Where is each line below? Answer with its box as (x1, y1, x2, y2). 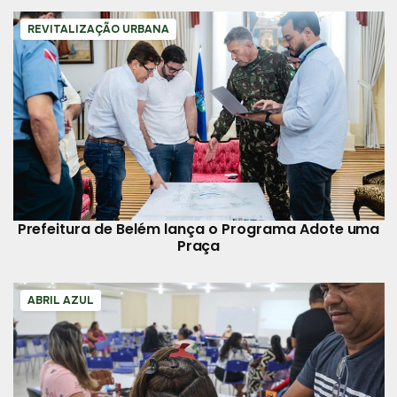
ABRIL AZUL (27, 292, 94, 307)
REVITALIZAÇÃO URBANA (27, 22, 169, 37)
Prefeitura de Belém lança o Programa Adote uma (17, 218, 380, 239)
